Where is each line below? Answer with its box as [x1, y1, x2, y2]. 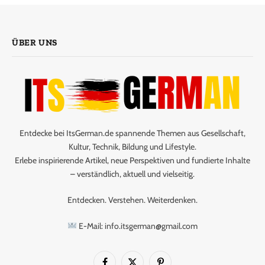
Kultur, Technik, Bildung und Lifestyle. [69, 141, 196, 152]
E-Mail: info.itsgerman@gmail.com [76, 220, 198, 231]
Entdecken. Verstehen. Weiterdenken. [67, 194, 198, 205]
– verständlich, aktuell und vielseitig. [70, 168, 195, 179]
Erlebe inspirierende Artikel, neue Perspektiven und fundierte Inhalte [15, 154, 250, 166]
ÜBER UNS [12, 37, 57, 48]
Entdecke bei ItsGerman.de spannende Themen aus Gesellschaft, [20, 127, 245, 138]
